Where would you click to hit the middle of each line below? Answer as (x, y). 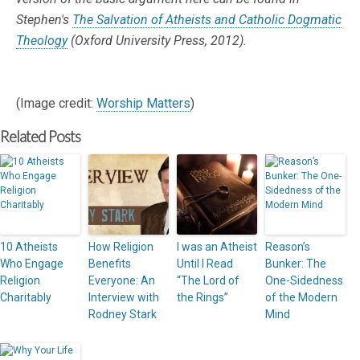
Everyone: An (122, 281)
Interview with (124, 298)
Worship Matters (143, 104)
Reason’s (288, 247)
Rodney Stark (123, 315)
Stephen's (44, 20)
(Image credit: (56, 104)
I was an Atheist (217, 247)
